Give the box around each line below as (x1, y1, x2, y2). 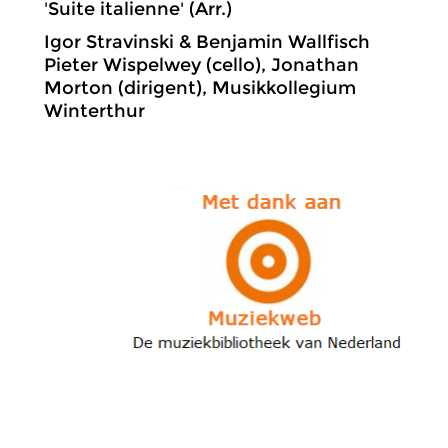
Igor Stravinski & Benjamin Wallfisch (44, 30, 370, 53)
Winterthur (44, 99, 145, 122)
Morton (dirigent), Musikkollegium (44, 76, 356, 99)
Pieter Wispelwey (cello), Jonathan (44, 53, 359, 76)
